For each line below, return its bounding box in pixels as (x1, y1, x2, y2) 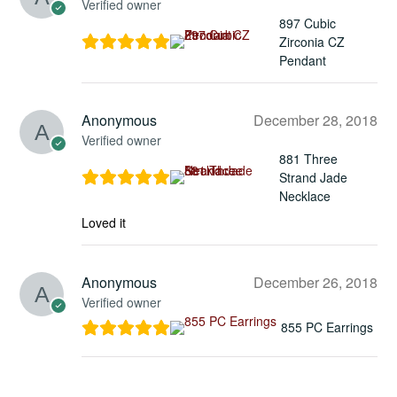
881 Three (278, 149, 338, 167)
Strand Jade (278, 167, 347, 186)
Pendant (278, 51, 326, 69)
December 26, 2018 (253, 271, 378, 292)
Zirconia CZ (278, 32, 345, 51)
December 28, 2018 (253, 109, 378, 130)
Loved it (82, 213, 126, 231)
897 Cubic (278, 13, 336, 32)
